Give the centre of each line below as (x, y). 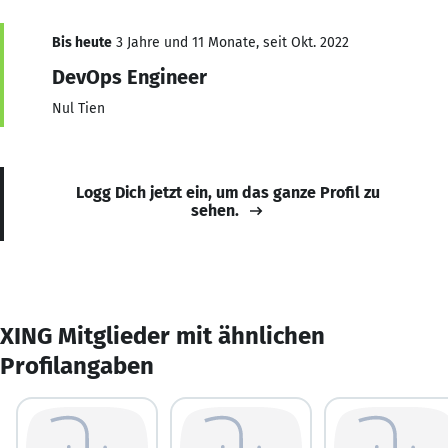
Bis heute (82, 42)
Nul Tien (78, 108)
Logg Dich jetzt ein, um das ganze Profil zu (228, 192)
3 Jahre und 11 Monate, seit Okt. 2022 (230, 42)
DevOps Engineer (129, 76)
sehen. (215, 210)
